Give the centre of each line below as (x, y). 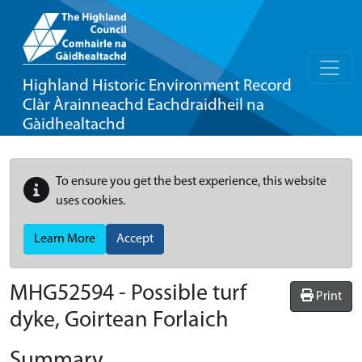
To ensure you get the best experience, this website (191, 182)
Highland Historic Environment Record (157, 86)
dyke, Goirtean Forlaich (119, 321)
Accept (135, 239)
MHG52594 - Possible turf (128, 294)
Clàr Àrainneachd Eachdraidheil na (143, 105)
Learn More (65, 239)
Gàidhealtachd (74, 125)
